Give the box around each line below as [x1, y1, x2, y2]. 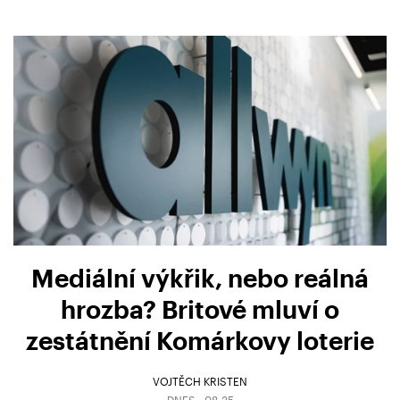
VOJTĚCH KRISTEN [153, 375, 247, 388]
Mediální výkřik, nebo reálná [31, 262, 369, 293]
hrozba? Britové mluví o [61, 293, 339, 324]
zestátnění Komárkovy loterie [26, 324, 374, 355]
